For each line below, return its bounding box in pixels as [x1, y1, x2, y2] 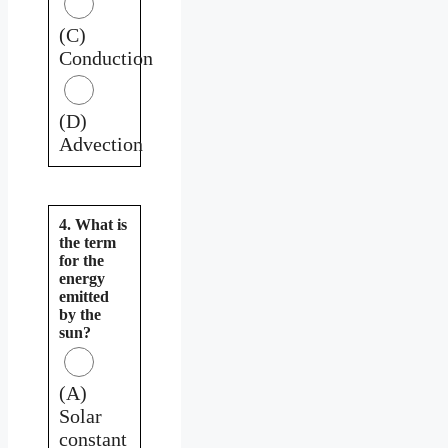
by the [59, 305, 101, 323]
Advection [59, 132, 143, 155]
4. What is [59, 215, 127, 233]
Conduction [59, 46, 153, 69]
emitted [59, 287, 109, 305]
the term [59, 233, 116, 251]
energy [59, 269, 105, 287]
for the [59, 251, 104, 269]
